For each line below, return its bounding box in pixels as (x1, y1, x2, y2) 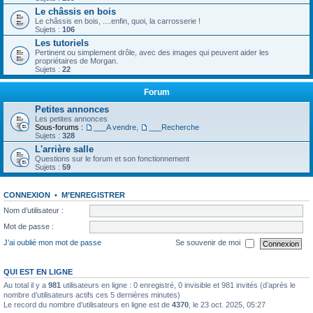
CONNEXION (3, 191, 50, 199)
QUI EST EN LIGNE (3, 268, 73, 276)
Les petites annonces (35, 115, 108, 123)
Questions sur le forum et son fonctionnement (35, 154, 189, 163)
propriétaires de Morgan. (35, 57, 118, 65)
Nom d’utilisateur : (3, 205, 64, 214)
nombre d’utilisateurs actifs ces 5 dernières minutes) (3, 291, 180, 299)
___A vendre (94, 123, 136, 131)
